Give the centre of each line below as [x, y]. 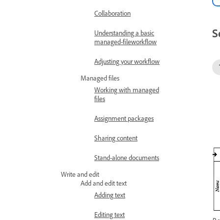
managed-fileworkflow [125, 41]
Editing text [110, 214]
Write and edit [80, 174]
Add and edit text [104, 183]
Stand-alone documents [127, 157]
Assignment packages [124, 118]
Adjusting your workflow [127, 61]
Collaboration [112, 13]
